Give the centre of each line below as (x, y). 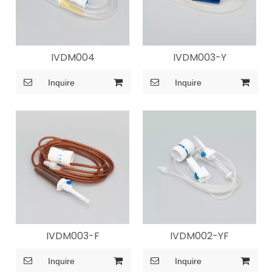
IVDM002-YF (199, 236)
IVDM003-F (73, 236)
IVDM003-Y (199, 58)
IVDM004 (73, 58)
